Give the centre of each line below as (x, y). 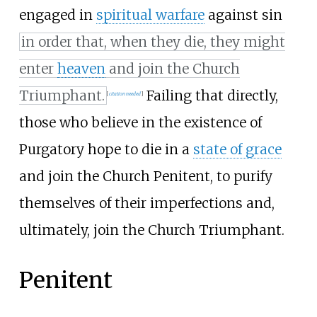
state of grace (237, 150)
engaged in (57, 15)
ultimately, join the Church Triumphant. (151, 230)
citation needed (125, 93)
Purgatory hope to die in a (106, 150)
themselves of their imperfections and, (146, 203)
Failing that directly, (211, 96)
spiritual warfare (150, 15)
